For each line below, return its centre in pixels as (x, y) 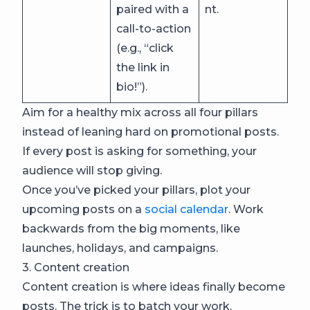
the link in (143, 67)
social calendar (186, 209)
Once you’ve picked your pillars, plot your (136, 190)
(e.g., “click (145, 48)
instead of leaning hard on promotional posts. (151, 132)
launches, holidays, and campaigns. (121, 248)
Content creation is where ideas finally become (154, 287)
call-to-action (154, 29)
